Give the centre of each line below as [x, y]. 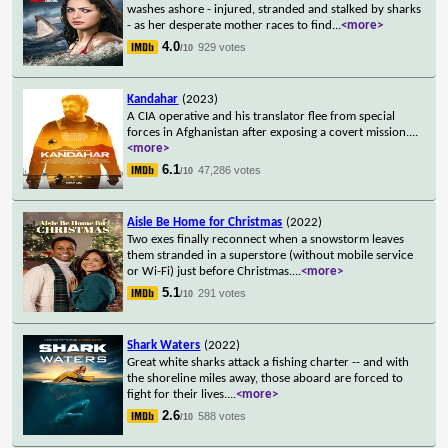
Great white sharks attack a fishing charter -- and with [268, 362]
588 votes [222, 415]
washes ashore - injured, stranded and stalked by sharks [274, 9]
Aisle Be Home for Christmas [205, 222]
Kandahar [153, 99]
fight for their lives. [177, 394]
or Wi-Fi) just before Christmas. [210, 271]
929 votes [222, 46]
